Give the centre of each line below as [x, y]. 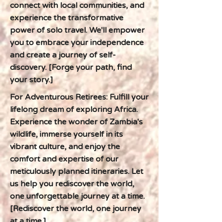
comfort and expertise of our [64, 159]
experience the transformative [67, 18]
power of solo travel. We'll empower [77, 30]
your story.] [31, 80]
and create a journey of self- [63, 55]
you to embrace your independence [77, 43]
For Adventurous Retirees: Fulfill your [79, 97]
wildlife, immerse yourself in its [66, 134]
